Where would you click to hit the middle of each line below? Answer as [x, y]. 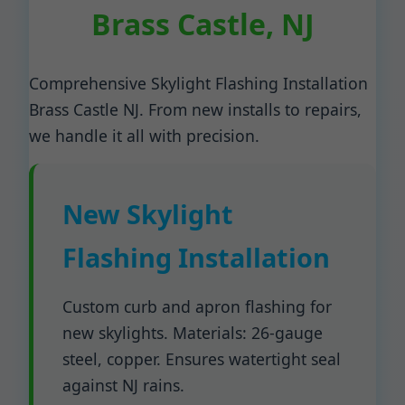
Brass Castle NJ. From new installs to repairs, [195, 109]
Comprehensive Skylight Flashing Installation [198, 83]
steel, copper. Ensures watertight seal [202, 359]
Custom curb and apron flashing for [197, 306]
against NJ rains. [123, 385]
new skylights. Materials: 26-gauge [193, 333]
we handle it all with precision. [144, 136]
